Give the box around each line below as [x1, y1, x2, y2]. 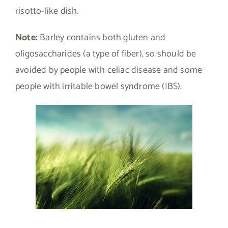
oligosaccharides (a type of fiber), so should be [15, 46, 196, 62]
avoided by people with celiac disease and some [15, 62, 203, 78]
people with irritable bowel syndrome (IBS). [15, 78, 182, 94]
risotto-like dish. [15, 3, 79, 19]
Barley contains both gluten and [38, 30, 166, 45]
